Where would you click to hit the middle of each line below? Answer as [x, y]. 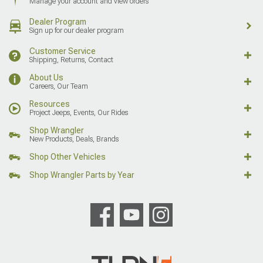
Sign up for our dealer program [77, 30]
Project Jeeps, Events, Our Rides [79, 112]
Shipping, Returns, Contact [71, 60]
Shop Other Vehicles [68, 156]
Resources [50, 104]
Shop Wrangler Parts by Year [82, 175]
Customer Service [63, 51]
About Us [46, 77]
